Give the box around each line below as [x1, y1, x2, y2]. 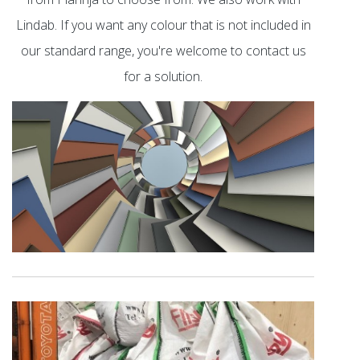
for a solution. [124, 67, 203, 86]
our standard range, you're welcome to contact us [20, 42, 306, 60]
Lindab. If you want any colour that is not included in [15, 16, 311, 35]
